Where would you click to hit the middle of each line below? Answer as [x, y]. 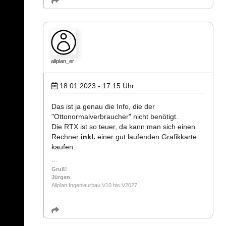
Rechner [66, 137]
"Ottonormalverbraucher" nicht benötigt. [115, 117]
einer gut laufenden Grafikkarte [146, 137]
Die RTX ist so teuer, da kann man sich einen [123, 127]
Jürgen [61, 177]
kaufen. [63, 147]
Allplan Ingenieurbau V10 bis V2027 [94, 185]
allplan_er [63, 61]
